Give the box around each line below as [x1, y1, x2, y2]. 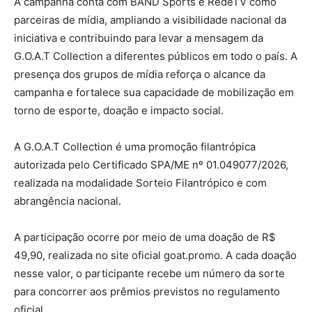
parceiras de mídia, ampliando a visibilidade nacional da [14, 13, 286, 26]
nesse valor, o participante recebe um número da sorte [14, 266, 285, 280]
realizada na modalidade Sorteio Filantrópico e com [14, 175, 267, 189]
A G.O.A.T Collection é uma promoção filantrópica [14, 139, 256, 153]
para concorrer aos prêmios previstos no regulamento [14, 284, 280, 298]
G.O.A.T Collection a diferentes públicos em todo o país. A [14, 49, 297, 63]
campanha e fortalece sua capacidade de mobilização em [14, 85, 294, 99]
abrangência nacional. [14, 194, 121, 208]
